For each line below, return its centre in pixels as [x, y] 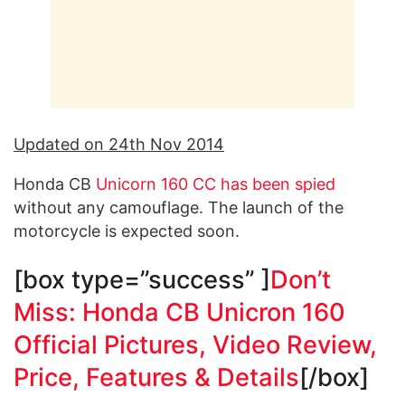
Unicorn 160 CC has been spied [216, 184]
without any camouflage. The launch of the [179, 208]
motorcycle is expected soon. [127, 231]
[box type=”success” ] [142, 280]
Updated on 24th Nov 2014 [119, 145]
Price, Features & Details [156, 378]
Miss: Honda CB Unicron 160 [179, 313]
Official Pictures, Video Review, [195, 345]
